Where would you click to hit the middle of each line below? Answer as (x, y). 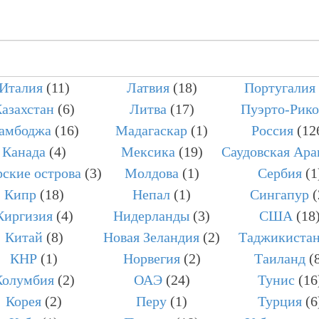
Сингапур (279, 194)
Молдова (151, 173)
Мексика (148, 151)
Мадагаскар (151, 130)
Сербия (279, 173)
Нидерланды (151, 215)
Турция (279, 301)
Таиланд (279, 258)
